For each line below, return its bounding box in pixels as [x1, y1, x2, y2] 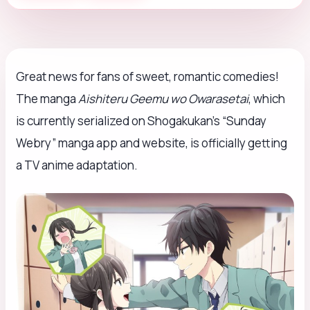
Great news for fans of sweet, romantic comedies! [16, 69, 279, 85]
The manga [16, 91, 78, 107]
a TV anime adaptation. [16, 157, 138, 174]
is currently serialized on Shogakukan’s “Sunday [16, 113, 266, 129]
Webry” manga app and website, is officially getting [16, 135, 287, 152]
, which [248, 91, 285, 107]
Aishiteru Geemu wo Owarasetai [78, 91, 248, 107]
